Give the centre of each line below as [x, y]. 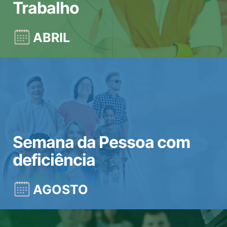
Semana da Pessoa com [101, 142]
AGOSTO [61, 190]
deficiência [54, 160]
